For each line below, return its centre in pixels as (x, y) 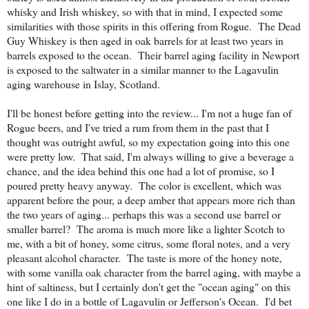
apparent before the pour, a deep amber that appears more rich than (151, 199)
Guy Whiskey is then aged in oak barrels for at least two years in (145, 40)
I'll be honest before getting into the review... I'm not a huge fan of (149, 112)
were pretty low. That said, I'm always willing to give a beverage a (150, 156)
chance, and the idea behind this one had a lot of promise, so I (141, 170)
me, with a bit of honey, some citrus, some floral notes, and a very (149, 243)
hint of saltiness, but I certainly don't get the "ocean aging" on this (149, 286)
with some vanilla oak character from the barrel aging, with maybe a (154, 272)
